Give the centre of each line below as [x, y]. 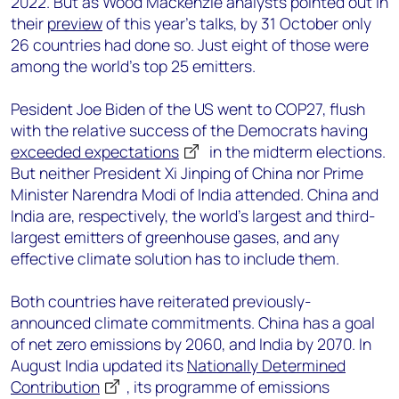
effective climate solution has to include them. [175, 258]
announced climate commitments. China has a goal [193, 322]
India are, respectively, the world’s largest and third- [193, 216]
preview [75, 23]
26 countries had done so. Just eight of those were [190, 45]
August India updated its [99, 365]
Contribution [55, 387]
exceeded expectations [95, 151]
